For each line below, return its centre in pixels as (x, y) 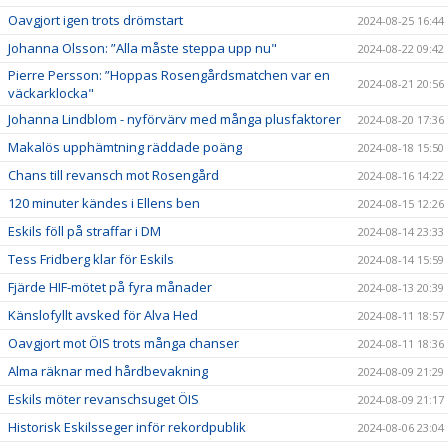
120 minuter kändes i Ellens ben (104, 202)
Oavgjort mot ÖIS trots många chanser (123, 342)
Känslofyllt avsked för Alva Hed (103, 314)
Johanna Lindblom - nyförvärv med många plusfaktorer (174, 118)
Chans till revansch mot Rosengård (113, 174)
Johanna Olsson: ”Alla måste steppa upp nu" (142, 47)
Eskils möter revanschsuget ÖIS (103, 398)
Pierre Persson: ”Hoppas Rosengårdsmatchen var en (169, 74)
